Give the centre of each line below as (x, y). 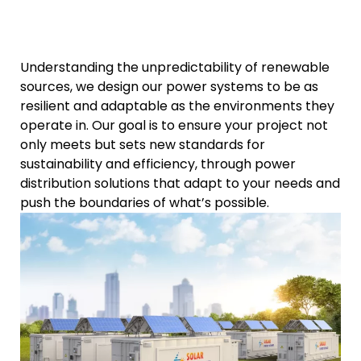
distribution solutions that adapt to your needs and (180, 183)
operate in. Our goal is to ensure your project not (174, 125)
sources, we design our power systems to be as (169, 86)
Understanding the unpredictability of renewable (175, 67)
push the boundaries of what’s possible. (145, 202)
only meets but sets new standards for (143, 144)
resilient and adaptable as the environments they (177, 106)
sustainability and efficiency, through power (158, 164)
